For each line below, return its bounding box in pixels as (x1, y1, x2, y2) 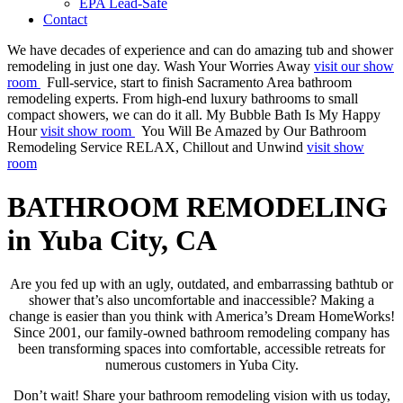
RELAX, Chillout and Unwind (126, 139, 303, 155)
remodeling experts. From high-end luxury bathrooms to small (7, 90, 358, 106)
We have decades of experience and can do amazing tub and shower (7, 41, 393, 58)
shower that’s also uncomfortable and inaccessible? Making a (29, 292, 374, 309)
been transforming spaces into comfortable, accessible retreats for (18, 341, 385, 357)
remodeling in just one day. (7, 58, 160, 74)
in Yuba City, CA (7, 224, 217, 257)
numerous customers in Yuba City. (104, 357, 299, 373)
